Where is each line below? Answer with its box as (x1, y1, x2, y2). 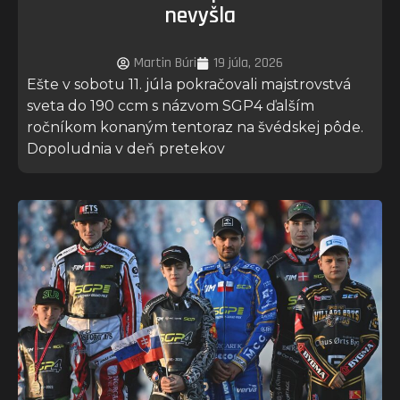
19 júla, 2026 (213, 54, 283, 73)
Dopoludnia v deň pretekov (27, 140, 225, 158)
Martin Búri (134, 54, 196, 73)
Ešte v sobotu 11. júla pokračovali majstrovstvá (27, 76, 351, 94)
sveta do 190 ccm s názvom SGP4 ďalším (27, 97, 314, 115)
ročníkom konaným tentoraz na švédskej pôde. (27, 119, 363, 137)
